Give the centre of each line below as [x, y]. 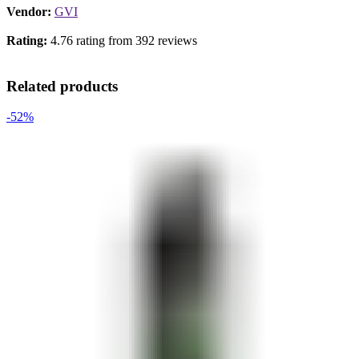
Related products [62, 86]
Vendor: [30, 11]
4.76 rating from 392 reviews [122, 40]
